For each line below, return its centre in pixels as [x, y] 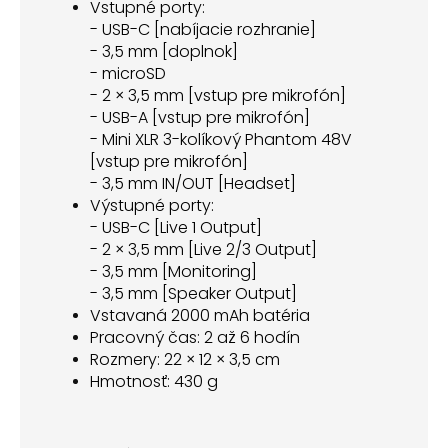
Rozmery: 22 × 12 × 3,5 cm [185, 360]
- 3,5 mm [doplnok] [164, 52]
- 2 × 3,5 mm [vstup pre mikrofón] [218, 96]
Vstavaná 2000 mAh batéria [200, 316]
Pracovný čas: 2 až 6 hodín [195, 338]
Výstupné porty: [152, 206]
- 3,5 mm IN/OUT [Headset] [193, 184]
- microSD [128, 74]
